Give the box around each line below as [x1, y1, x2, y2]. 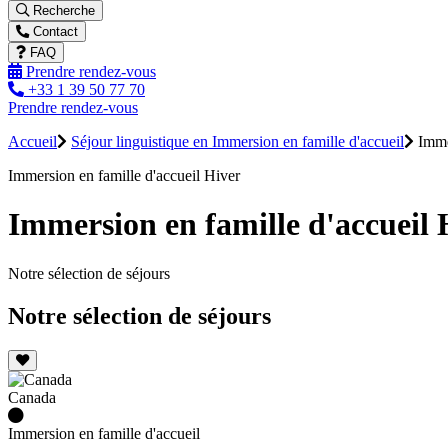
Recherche [29, 3, 95, 18]
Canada [8, 388, 56, 406]
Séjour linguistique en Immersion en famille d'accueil [71, 133, 404, 150]
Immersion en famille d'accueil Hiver [8, 167, 240, 184]
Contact [29, 24, 78, 39]
